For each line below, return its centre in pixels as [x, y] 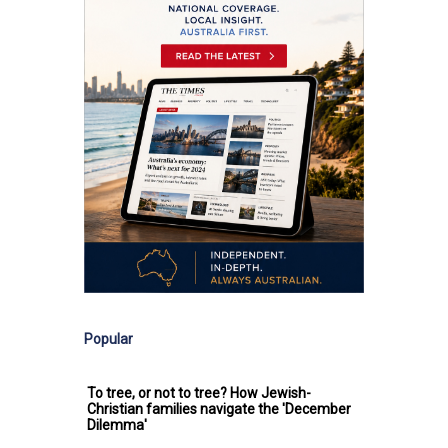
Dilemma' [117, 424]
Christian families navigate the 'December [219, 408]
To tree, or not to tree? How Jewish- [199, 392]
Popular [108, 338]
